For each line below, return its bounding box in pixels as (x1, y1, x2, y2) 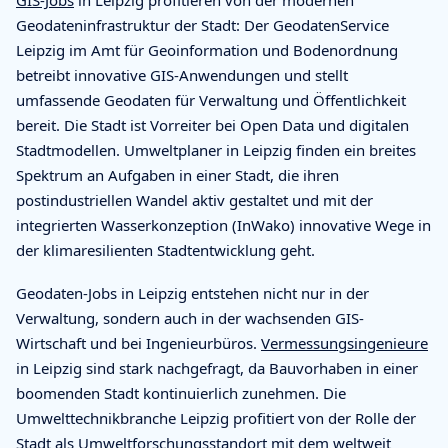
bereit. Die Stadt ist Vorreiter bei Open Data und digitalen (16, 114, 409, 135)
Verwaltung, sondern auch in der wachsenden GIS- (16, 307, 364, 328)
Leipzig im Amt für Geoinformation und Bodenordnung (16, 39, 398, 60)
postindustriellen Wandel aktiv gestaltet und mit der (16, 189, 373, 210)
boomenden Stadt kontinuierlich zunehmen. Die (16, 382, 346, 403)
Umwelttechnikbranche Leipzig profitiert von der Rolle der (16, 407, 416, 428)
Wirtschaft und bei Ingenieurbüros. (16, 332, 261, 353)
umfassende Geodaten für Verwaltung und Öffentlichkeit (16, 89, 406, 110)
